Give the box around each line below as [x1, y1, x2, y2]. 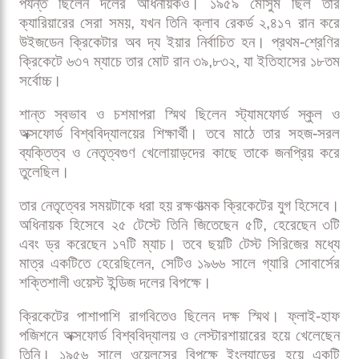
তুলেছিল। [19, 163, 70, 181]
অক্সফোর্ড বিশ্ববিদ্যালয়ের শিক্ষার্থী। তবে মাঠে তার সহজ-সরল [19, 125, 340, 143]
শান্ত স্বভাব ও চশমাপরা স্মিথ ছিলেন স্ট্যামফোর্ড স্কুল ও [19, 106, 340, 123]
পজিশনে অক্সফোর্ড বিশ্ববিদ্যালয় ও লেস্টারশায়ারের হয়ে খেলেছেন [19, 327, 340, 345]
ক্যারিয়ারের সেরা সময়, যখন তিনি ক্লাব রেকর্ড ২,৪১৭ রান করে [19, 14, 340, 32]
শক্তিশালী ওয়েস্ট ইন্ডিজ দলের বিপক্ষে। [19, 274, 212, 292]
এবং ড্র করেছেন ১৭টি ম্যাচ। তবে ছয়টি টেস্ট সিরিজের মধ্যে [19, 236, 340, 253]
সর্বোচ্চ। [19, 72, 62, 90]
